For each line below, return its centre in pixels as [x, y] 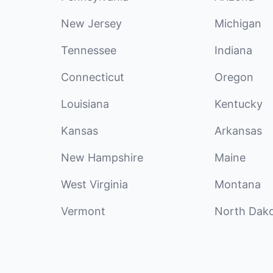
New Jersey [91, 23]
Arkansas [238, 131]
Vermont [83, 211]
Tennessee [89, 50]
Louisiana [85, 104]
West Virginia [94, 184]
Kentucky [239, 104]
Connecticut [93, 77]
